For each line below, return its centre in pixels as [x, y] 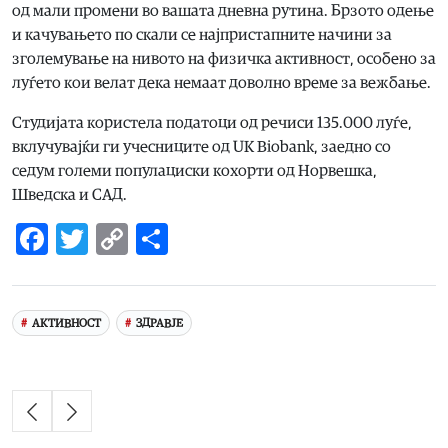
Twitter [139, 239]
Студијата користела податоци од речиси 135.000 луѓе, [212, 123]
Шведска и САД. [69, 195]
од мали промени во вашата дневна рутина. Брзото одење [223, 11]
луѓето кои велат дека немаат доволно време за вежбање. [221, 83]
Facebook [113, 239]
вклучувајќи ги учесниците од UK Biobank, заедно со [201, 147]
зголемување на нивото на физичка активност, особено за [224, 59]
